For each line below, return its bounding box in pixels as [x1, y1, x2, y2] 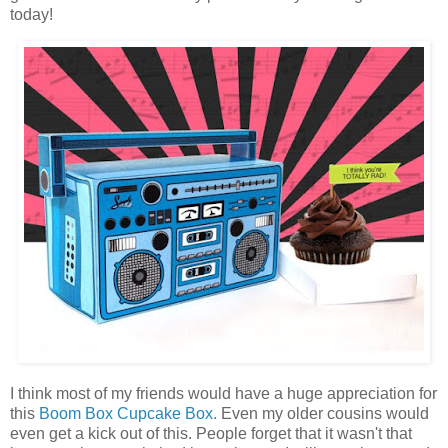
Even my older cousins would [217, 404, 429, 422]
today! [10, 6, 53, 24]
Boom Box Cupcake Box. [39, 404, 217, 422]
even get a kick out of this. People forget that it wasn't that [10, 424, 412, 442]
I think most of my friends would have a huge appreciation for [10, 384, 437, 402]
